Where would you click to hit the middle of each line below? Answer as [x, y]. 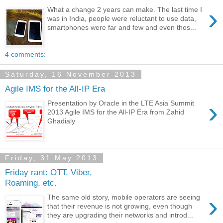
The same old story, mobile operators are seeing [124, 197]
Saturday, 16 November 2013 [71, 74]
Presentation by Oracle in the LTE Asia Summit [121, 103]
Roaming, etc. [31, 183]
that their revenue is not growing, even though [120, 206]
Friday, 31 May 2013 [52, 158]
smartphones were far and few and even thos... [122, 27]
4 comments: [25, 54]
